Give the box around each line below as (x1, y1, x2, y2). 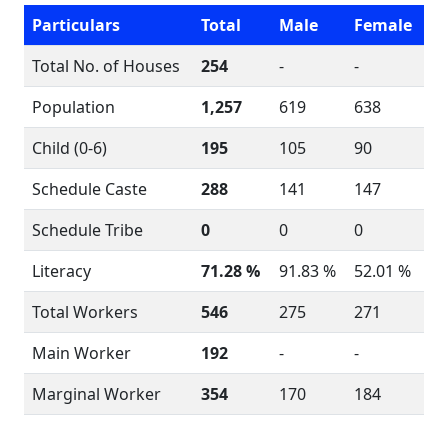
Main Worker (32, 342, 131, 364)
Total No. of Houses (32, 55, 180, 77)
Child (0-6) (32, 137, 107, 159)
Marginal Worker (32, 383, 161, 405)
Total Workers (32, 301, 138, 323)
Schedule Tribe (32, 219, 143, 241)
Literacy (32, 260, 91, 282)
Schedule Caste (32, 178, 147, 200)
